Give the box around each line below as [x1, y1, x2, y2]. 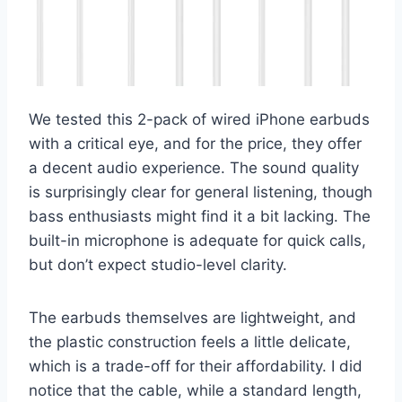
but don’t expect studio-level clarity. [29, 256, 287, 275]
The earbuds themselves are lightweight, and [29, 309, 356, 328]
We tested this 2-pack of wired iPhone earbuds [29, 110, 370, 129]
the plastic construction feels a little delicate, [29, 333, 351, 352]
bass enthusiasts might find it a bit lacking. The [29, 207, 371, 226]
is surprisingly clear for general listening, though [29, 183, 372, 202]
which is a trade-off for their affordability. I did [29, 357, 363, 376]
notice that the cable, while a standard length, [29, 381, 362, 400]
